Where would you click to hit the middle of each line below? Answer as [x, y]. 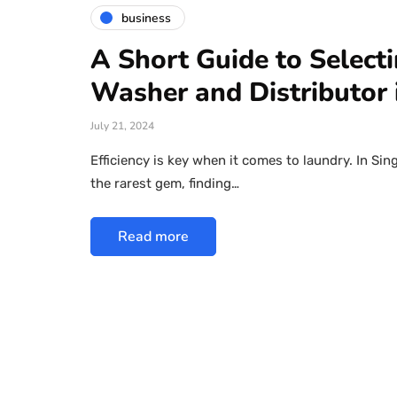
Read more [153, 237]
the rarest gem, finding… [165, 184]
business [146, 18]
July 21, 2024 [122, 126]
